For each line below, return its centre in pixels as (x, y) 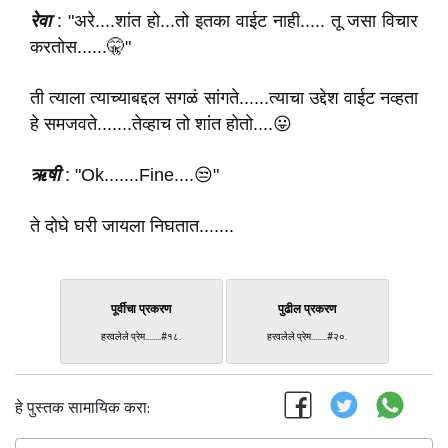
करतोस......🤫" (80, 47)
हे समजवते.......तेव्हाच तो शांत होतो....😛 (161, 124)
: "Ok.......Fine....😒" (139, 175)
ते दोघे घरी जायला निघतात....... (132, 226)
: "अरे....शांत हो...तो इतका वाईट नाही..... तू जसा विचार (234, 21)
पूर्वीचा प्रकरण (141, 309)
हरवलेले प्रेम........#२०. (307, 337)
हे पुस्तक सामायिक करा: (82, 408)
